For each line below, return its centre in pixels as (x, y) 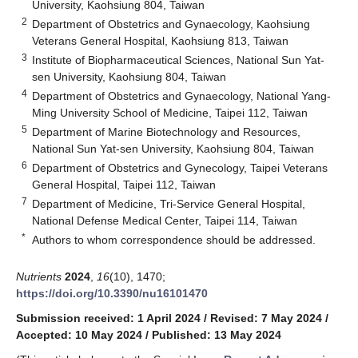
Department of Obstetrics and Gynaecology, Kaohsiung (171, 24)
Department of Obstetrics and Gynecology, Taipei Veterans (180, 167)
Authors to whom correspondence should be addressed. (174, 239)
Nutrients (39, 276)
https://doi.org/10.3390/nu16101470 (112, 293)
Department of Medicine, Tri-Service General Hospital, (169, 203)
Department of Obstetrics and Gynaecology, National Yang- (182, 95)
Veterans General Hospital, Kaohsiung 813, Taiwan (161, 40)
